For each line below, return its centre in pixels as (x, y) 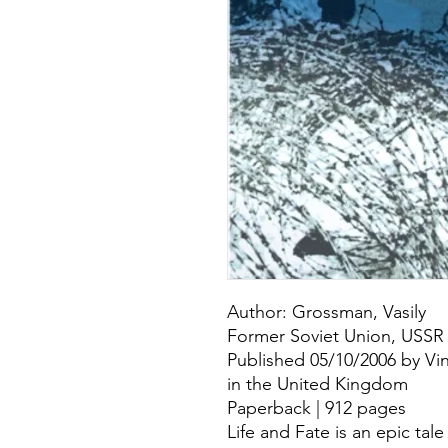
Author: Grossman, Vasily (326, 312)
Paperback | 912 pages (316, 408)
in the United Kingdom (317, 384)
